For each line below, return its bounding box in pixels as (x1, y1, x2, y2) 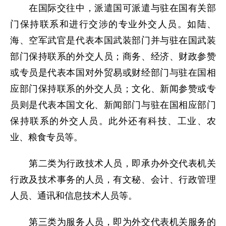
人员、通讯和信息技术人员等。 (10, 191, 137, 201)
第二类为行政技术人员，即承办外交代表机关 (10, 158, 216, 168)
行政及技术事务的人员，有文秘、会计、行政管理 (10, 175, 216, 185)
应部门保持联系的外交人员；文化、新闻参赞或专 (10, 84, 216, 94)
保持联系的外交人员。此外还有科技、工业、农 (10, 116, 216, 126)
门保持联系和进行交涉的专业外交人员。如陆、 (10, 19, 216, 29)
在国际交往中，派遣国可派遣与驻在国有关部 (10, 3, 216, 13)
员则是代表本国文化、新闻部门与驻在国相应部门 (10, 100, 216, 110)
